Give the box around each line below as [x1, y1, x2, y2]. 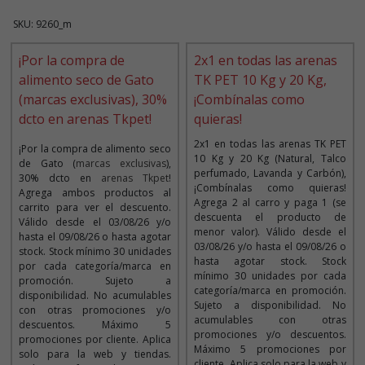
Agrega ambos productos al [19, 186, 171, 200]
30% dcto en [19, 171, 101, 186]
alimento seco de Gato [19, 71, 155, 90]
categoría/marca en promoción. [194, 284, 346, 298]
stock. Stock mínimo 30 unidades [19, 244, 171, 259]
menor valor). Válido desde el [194, 225, 346, 240]
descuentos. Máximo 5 [19, 318, 171, 332]
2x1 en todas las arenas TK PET [194, 137, 346, 152]
